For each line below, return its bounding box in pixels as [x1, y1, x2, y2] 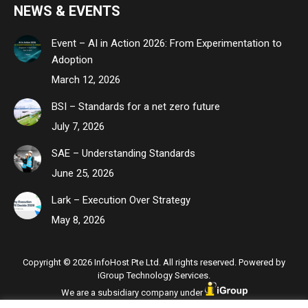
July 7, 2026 [52, 120, 104, 133]
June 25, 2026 [52, 167, 114, 179]
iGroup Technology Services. [98, 270, 210, 280]
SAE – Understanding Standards [52, 147, 195, 159]
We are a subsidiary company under [60, 287, 205, 298]
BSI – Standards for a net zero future [52, 100, 220, 113]
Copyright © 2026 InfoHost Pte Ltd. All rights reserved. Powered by [23, 257, 285, 267]
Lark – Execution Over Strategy [52, 194, 190, 206]
